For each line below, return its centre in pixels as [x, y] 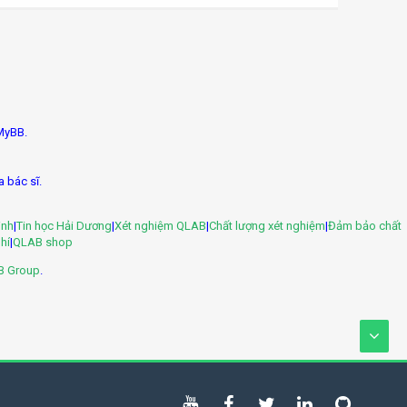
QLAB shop [43, 242]
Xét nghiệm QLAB [160, 226]
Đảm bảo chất [365, 226]
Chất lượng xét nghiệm [267, 226]
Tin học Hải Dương [64, 226]
